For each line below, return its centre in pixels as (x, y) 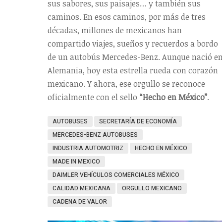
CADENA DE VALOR (80, 202)
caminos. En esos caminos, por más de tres (127, 17)
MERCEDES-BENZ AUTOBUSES (95, 135)
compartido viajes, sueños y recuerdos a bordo (133, 44)
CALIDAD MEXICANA (82, 189)
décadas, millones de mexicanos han (115, 30)
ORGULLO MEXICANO (152, 189)
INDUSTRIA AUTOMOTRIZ (88, 148)
